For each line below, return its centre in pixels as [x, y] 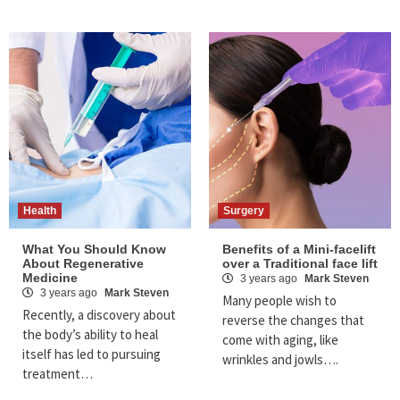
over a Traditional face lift [300, 264]
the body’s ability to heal [90, 335]
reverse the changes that [293, 321]
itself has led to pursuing [92, 354]
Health [40, 211]
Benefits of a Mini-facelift [299, 250]
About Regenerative [83, 264]
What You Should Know [94, 250]
